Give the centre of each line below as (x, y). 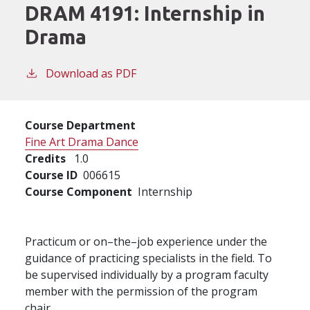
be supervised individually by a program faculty (147, 274)
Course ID (51, 175)
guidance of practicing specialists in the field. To (148, 258)
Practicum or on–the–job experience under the (146, 241)
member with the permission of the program (141, 291)
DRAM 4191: (84, 13)
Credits (45, 158)
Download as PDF (91, 73)
